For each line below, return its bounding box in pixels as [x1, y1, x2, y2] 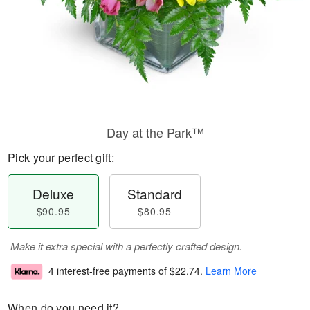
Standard [127, 184, 183, 203]
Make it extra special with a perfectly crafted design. [10, 239, 242, 253]
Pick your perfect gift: [8, 149, 114, 165]
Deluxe [33, 184, 75, 203]
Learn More [206, 264, 257, 278]
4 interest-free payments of [48, 264, 170, 278]
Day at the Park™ [106, 123, 204, 141]
